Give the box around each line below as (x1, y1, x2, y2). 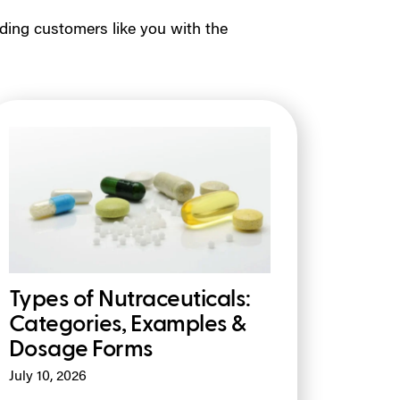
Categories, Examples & (8, 312, 246, 337)
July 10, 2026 (8, 370, 87, 385)
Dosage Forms (8, 337, 154, 362)
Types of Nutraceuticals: (8, 287, 251, 312)
